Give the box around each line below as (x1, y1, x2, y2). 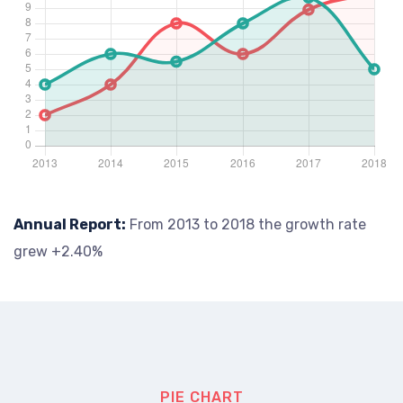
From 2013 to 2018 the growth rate (126, 216, 366, 233)
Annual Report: (13, 216, 126, 233)
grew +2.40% (13, 243, 103, 260)
